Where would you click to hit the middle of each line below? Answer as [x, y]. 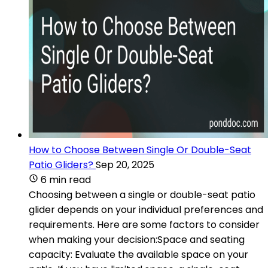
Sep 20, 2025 [125, 165]
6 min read [66, 179]
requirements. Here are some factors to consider [144, 224]
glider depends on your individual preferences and [146, 209]
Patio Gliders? [61, 165]
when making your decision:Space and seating [137, 239]
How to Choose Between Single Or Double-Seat [140, 150]
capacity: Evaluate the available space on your [138, 254]
